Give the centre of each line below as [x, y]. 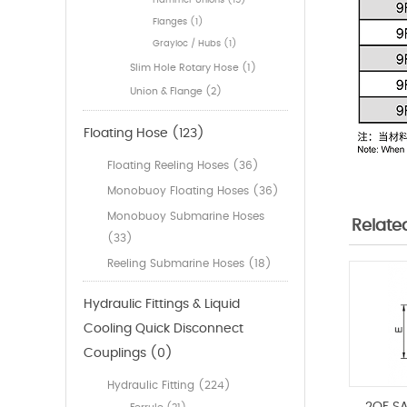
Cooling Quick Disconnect [164, 329]
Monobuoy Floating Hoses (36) [193, 191]
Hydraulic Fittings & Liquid [162, 305]
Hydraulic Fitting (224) [169, 386]
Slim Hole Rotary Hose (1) [193, 68]
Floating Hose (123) [144, 134]
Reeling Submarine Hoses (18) [189, 264]
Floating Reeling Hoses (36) [183, 166]
